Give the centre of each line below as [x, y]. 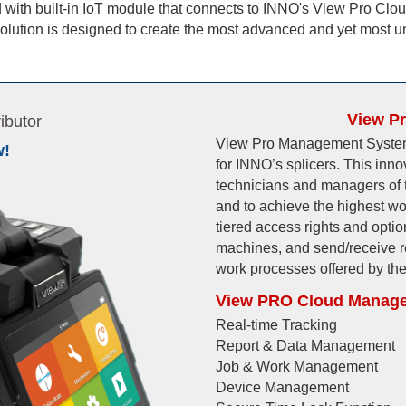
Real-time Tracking [277, 325]
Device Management [283, 388]
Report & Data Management [306, 346]
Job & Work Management [297, 367]
